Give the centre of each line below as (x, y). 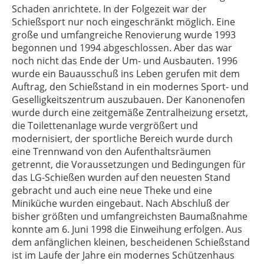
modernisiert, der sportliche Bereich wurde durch (122, 138)
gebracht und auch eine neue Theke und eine (112, 190)
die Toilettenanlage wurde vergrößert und (105, 126)
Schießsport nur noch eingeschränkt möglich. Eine (123, 22)
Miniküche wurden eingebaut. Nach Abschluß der (121, 203)
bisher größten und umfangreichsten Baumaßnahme (130, 216)
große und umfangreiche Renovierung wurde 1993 (124, 35)
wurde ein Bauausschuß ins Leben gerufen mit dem (126, 74)
